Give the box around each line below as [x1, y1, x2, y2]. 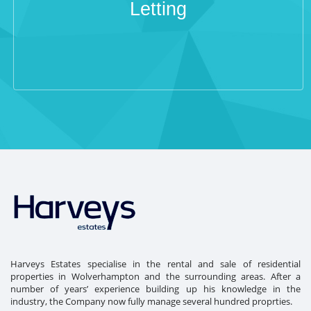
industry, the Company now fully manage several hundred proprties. [10, 295, 292, 308]
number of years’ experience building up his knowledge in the [10, 283, 301, 295]
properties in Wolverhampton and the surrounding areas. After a [10, 270, 301, 283]
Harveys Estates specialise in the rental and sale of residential [10, 258, 301, 270]
